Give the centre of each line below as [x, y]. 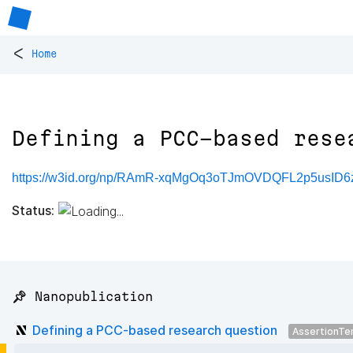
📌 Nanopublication [82, 297]
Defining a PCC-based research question [155, 330]
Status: [33, 210]
